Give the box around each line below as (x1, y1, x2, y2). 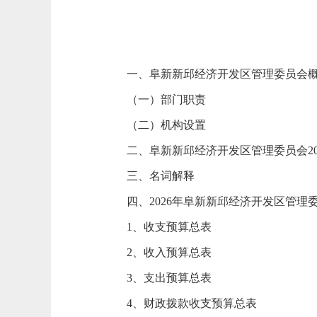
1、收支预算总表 (127, 221, 212, 233)
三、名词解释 (127, 170, 195, 182)
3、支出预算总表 (127, 272, 212, 284)
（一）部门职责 (127, 93, 206, 105)
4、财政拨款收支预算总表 (127, 297, 257, 309)
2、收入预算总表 (127, 246, 212, 258)
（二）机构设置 (127, 119, 206, 131)
